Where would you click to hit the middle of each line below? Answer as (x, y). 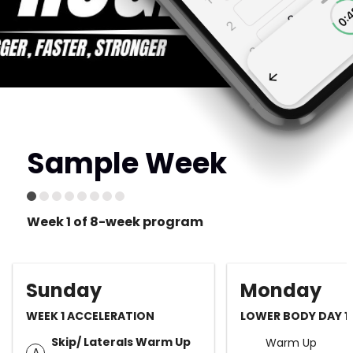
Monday (281, 290)
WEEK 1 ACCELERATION (90, 316)
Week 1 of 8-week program (115, 221)
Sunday (64, 290)
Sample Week (126, 163)
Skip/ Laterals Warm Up (121, 342)
